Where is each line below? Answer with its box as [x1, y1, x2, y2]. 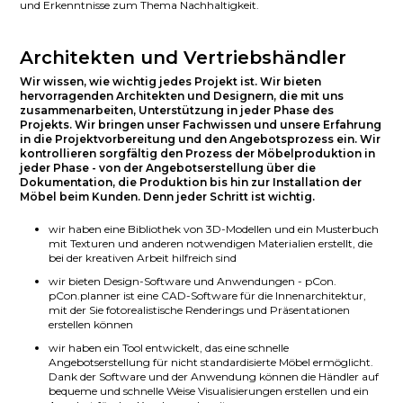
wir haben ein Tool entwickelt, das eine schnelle [49, 341, 290, 355]
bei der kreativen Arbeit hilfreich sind [49, 251, 237, 265]
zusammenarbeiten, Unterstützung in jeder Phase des [20, 103, 335, 118]
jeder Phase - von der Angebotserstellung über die [20, 161, 317, 175]
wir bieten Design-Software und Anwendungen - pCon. [49, 274, 337, 289]
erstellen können [49, 318, 134, 332]
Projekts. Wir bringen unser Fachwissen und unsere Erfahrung [20, 118, 382, 132]
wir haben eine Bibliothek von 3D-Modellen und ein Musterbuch [49, 222, 380, 237]
